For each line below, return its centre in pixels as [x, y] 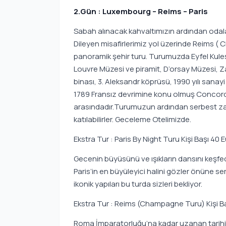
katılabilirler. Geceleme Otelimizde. [132, 119]
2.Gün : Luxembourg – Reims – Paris [142, 11]
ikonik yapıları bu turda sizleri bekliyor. [138, 184]
